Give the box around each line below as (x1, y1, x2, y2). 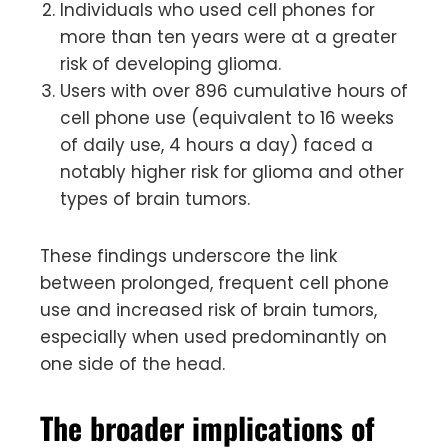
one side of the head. (40, 351, 225, 376)
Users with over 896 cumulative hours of (60, 78, 408, 103)
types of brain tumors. (60, 186, 250, 211)
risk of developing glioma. (60, 51, 281, 76)
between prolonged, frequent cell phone (40, 270, 389, 295)
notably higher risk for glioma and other (60, 159, 404, 184)
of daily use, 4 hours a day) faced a (60, 132, 373, 157)
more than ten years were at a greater (60, 24, 397, 49)
